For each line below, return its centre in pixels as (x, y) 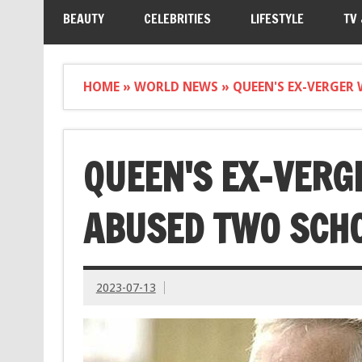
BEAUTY (83, 19)
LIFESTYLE (277, 19)
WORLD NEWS (176, 86)
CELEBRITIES (177, 19)
